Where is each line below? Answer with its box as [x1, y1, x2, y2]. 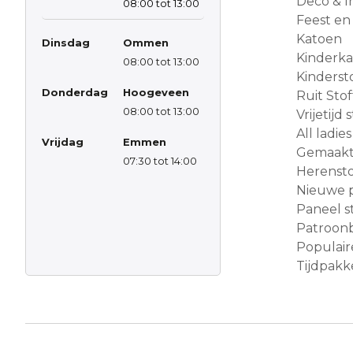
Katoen [296, 31, 342, 46]
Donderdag [42, 85, 108, 98]
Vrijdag [42, 135, 84, 148]
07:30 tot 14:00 [123, 154, 197, 167]
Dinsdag [42, 35, 90, 49]
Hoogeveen [123, 85, 189, 98]
